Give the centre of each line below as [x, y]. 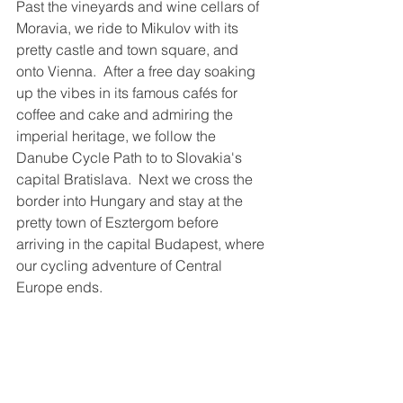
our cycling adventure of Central [121, 266]
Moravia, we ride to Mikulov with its [129, 28]
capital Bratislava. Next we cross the [136, 179]
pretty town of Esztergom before [119, 223]
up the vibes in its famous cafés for [129, 93]
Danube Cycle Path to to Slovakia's [131, 158]
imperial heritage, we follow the [118, 136]
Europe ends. [59, 287]
